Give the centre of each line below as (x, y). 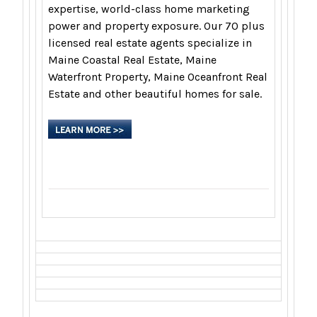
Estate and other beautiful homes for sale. (156, 94)
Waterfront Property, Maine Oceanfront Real (158, 77)
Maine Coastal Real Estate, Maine (132, 60)
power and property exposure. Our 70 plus (156, 26)
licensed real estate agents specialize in (150, 43)
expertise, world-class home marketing (149, 9)
